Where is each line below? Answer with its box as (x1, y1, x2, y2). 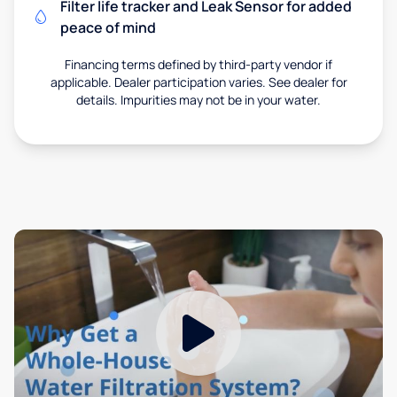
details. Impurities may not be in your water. (76, 90, 321, 108)
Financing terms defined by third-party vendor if (65, 55, 332, 73)
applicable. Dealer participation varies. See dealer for (50, 73, 347, 90)
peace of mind (60, 17, 156, 37)
